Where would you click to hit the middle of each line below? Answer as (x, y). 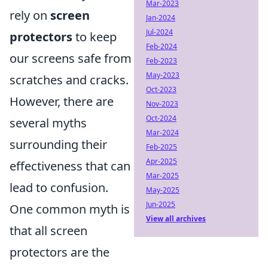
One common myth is (70, 209)
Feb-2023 (162, 61)
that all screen (48, 231)
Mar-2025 (162, 176)
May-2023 (163, 75)
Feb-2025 (162, 147)
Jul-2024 (159, 32)
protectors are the (60, 252)
